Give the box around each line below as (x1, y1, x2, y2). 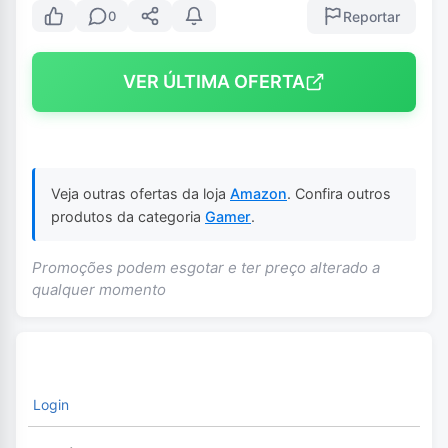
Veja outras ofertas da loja (51, 184, 230, 202)
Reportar (343, 7, 400, 25)
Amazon (230, 184, 287, 202)
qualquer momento (32, 280, 166, 300)
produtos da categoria (51, 207, 205, 225)
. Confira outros (287, 184, 391, 202)
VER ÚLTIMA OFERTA (123, 71, 305, 93)
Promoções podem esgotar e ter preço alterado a (32, 258, 380, 278)
